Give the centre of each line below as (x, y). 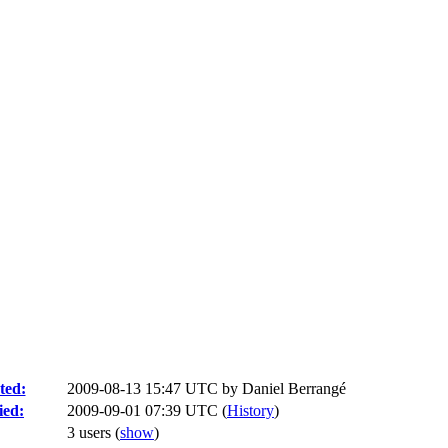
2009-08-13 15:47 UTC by (154, 388)
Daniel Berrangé (294, 388)
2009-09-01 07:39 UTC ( (147, 410)
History (250, 410)
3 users (91, 432)
